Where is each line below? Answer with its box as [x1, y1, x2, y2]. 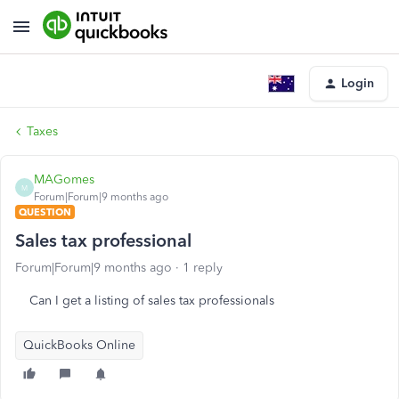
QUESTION [19, 206, 71, 218]
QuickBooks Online [23, 338, 135, 353]
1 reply [183, 260, 223, 275]
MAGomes [34, 172, 94, 187]
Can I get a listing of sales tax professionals [29, 293, 274, 308]
